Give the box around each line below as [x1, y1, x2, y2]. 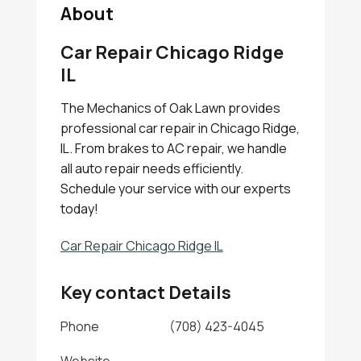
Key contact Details [60, 280, 231, 305]
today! [60, 200, 98, 218]
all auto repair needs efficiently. [60, 160, 243, 177]
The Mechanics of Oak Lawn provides [60, 99, 280, 117]
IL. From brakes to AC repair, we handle [60, 139, 287, 157]
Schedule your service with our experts [60, 180, 291, 197]
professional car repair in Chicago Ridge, [60, 119, 300, 137]
